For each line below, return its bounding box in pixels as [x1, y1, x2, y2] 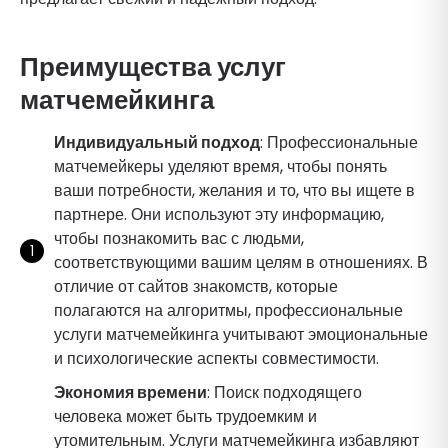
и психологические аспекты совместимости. [54, 346, 379, 370]
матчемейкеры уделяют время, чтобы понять [54, 154, 387, 178]
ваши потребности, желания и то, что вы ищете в [54, 178, 415, 202]
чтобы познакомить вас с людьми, [54, 226, 304, 250]
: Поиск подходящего [207, 380, 362, 404]
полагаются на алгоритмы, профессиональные [54, 298, 403, 322]
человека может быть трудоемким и [54, 404, 317, 428]
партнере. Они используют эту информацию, [54, 202, 384, 226]
